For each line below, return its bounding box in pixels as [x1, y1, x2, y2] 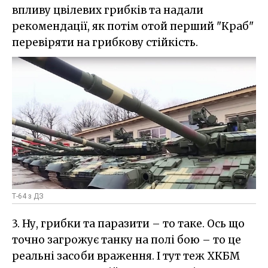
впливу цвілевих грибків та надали [12, 4, 203, 17]
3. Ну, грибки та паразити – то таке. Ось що [12, 217, 245, 231]
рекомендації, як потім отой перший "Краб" [12, 20, 254, 33]
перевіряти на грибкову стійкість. [12, 36, 198, 50]
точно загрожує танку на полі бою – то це [12, 233, 241, 247]
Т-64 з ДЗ [12, 192, 44, 201]
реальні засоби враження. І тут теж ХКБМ [12, 249, 240, 263]
